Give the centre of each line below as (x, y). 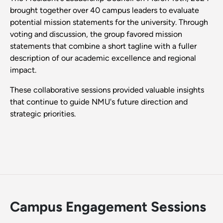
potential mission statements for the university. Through (109, 22)
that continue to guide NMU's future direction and (99, 102)
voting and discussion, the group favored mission (96, 34)
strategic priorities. (43, 114)
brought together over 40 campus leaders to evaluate (105, 10)
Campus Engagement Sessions (108, 207)
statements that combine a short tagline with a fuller (103, 46)
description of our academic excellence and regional (103, 58)
